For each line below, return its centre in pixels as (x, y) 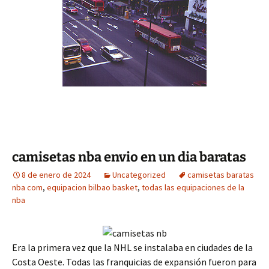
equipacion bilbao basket (92, 187)
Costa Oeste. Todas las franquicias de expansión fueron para (134, 261)
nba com (27, 187)
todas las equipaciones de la (193, 187)
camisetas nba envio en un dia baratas (129, 157)
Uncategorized (139, 174)
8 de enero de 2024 (56, 174)
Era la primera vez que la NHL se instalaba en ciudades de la (132, 247)
